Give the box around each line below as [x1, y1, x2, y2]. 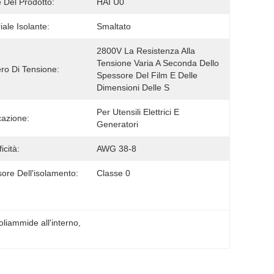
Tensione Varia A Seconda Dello [97, 58, 219, 68]
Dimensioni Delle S [97, 83, 169, 92]
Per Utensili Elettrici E [97, 107, 179, 117]
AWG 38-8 [97, 144, 136, 154]
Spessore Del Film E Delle [97, 70, 198, 80]
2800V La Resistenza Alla [97, 46, 195, 56]
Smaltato [97, 21, 131, 31]
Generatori [97, 119, 138, 129]
